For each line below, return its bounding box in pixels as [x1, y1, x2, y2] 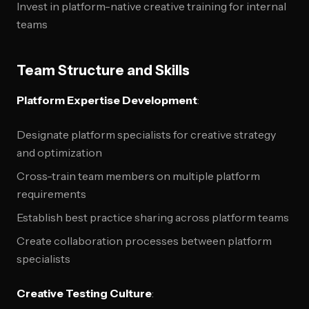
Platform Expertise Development [17, 93, 197, 107]
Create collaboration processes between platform [17, 234, 272, 248]
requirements [17, 187, 86, 201]
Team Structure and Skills [17, 62, 190, 79]
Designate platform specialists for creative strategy [17, 128, 276, 141]
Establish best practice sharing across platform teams [17, 210, 289, 224]
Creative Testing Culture [17, 286, 152, 300]
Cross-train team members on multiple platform [17, 169, 260, 183]
